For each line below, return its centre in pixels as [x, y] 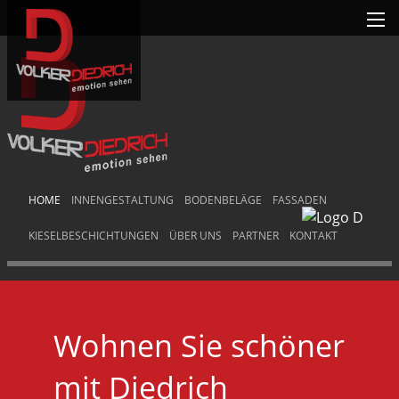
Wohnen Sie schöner [199, 346]
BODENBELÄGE [223, 200]
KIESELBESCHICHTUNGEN [94, 236]
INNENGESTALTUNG [122, 200]
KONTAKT [313, 236]
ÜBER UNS [195, 236]
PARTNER [256, 236]
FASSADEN [300, 200]
